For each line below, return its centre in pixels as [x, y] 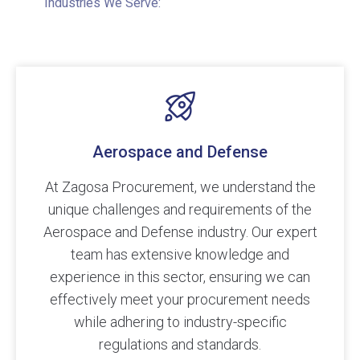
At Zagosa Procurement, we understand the [180, 187]
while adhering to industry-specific [180, 322]
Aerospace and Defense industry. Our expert [180, 232]
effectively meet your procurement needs [180, 300]
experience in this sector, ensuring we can [180, 277]
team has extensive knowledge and [180, 255]
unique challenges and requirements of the [180, 210]
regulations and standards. [180, 345]
